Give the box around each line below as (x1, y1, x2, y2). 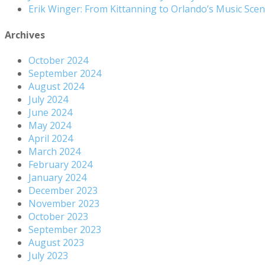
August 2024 (28, 79, 84, 93)
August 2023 (28, 235, 84, 249)
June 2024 (28, 105, 72, 119)
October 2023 (28, 209, 88, 223)
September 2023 (28, 222, 101, 236)
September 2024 (28, 66, 101, 80)
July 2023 (28, 248, 68, 262)
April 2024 (28, 131, 73, 145)
